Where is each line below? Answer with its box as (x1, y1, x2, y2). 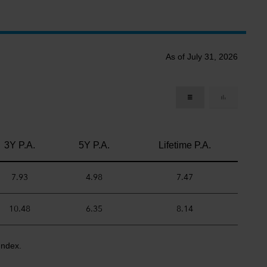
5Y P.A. (78, 139, 110, 150)
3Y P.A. (4, 139, 35, 150)
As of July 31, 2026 (166, 51, 238, 61)
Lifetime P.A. (158, 139, 211, 150)
